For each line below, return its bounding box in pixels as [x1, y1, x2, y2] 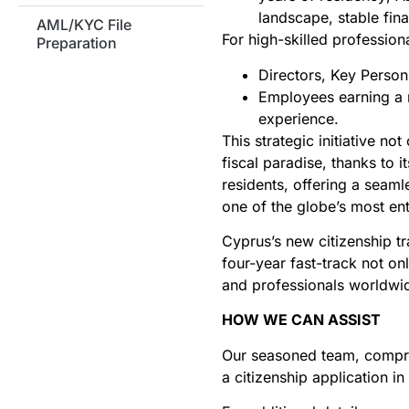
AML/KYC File [37, 16, 131, 35]
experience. [257, 109, 339, 128]
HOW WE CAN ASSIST [221, 310, 381, 330]
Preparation [37, 34, 117, 53]
